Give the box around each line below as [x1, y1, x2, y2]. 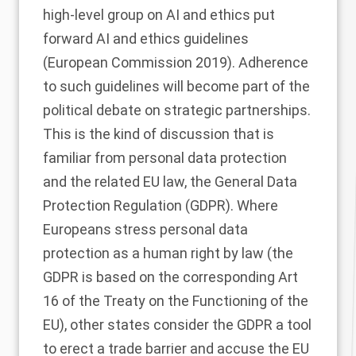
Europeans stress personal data [43, 220, 248, 238]
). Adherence [227, 53, 308, 71]
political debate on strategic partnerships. [43, 101, 311, 118]
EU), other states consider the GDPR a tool [43, 315, 311, 333]
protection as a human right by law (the [43, 244, 293, 261]
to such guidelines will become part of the [43, 77, 310, 95]
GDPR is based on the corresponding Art [43, 268, 298, 285]
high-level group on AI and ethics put [43, 6, 275, 23]
